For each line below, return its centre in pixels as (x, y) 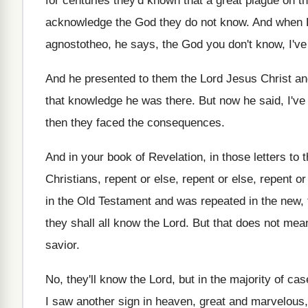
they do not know (203, 22)
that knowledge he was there (119, 101)
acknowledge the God (101, 22)
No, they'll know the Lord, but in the (136, 279)
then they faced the (95, 123)
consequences (184, 123)
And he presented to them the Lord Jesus (151, 79)
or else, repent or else (197, 179)
